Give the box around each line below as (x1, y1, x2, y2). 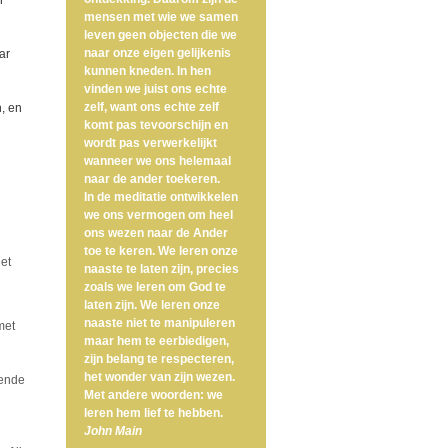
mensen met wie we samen (84, 10, 238, 25)
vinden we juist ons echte (84, 82, 227, 97)
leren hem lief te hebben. (84, 406, 226, 421)
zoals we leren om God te (84, 280, 226, 295)
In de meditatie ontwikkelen (84, 190, 238, 205)
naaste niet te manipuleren (84, 316, 235, 331)
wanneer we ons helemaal (84, 154, 231, 169)
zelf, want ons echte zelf (84, 100, 219, 115)
